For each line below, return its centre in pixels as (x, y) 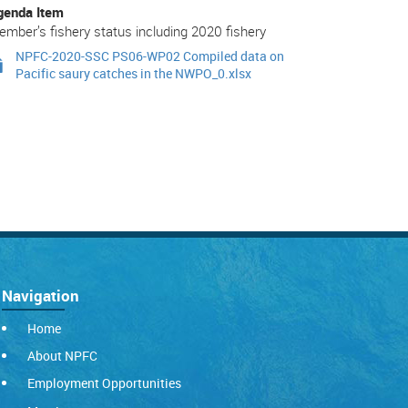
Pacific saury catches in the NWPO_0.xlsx (133, 73)
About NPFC (62, 355)
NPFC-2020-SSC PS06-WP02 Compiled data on (150, 56)
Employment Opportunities (104, 383)
